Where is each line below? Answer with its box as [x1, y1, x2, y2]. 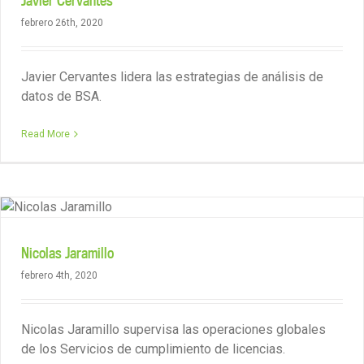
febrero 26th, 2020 [21, 17, 103, 28]
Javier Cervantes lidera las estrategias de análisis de [21, 69, 323, 84]
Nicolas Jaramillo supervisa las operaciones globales [21, 322, 326, 337]
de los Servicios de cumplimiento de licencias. [21, 341, 285, 357]
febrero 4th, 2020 [21, 270, 97, 281]
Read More [21, 128, 70, 140]
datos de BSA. [21, 89, 102, 104]
